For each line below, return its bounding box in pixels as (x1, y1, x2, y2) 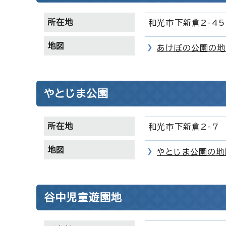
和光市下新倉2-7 (148, 123, 219, 131)
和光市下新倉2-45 (148, 19, 225, 27)
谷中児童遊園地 (44, 192, 123, 202)
